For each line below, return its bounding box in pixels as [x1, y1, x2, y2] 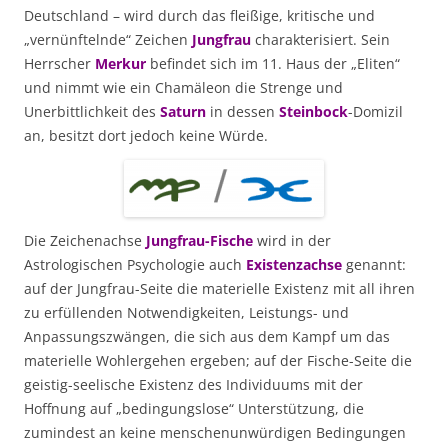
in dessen [210, 101, 279, 121]
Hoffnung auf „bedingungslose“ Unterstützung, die [24, 398, 364, 418]
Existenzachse [246, 254, 342, 274]
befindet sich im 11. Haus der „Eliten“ [150, 53, 400, 73]
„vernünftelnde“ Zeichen [24, 29, 192, 49]
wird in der [253, 230, 331, 250]
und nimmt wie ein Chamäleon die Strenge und [24, 77, 343, 97]
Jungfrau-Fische [146, 230, 253, 250]
